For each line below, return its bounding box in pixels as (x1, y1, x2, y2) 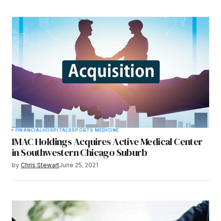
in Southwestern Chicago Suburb (12, 146, 147, 160)
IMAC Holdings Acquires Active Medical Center (12, 135, 203, 149)
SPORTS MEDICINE (72, 127, 119, 133)
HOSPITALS (42, 127, 72, 133)
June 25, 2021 (59, 161, 98, 169)
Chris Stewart (21, 161, 59, 169)
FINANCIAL (15, 127, 42, 133)
